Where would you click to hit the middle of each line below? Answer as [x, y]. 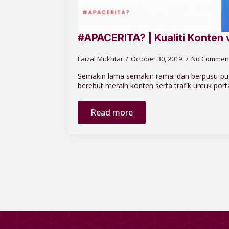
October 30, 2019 [157, 59]
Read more [112, 112]
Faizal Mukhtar [100, 59]
